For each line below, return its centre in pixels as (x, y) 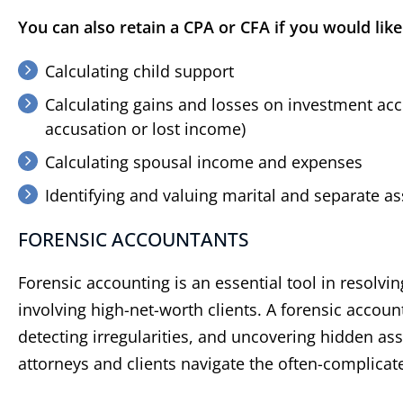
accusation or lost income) (145, 129)
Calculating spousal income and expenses (204, 162)
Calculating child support (139, 72)
